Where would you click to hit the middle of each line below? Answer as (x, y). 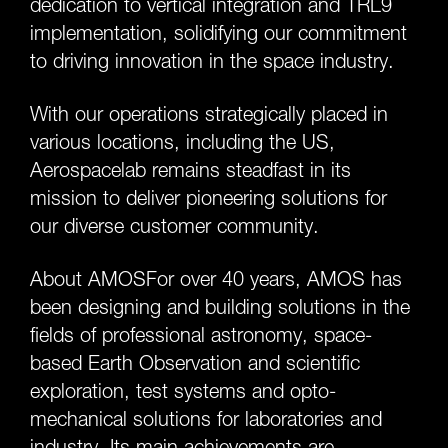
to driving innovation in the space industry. (212, 61)
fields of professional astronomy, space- (201, 335)
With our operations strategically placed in (209, 114)
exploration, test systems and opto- (183, 391)
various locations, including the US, (182, 142)
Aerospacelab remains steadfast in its (190, 170)
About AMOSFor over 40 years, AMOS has (216, 279)
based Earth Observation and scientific (195, 363)
